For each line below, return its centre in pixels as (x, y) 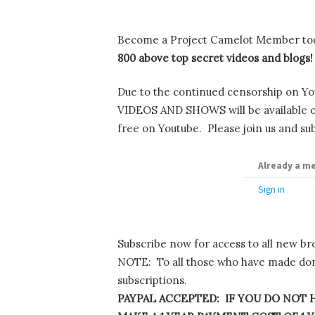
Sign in (271, 189)
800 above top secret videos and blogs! (215, 58)
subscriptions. (152, 280)
